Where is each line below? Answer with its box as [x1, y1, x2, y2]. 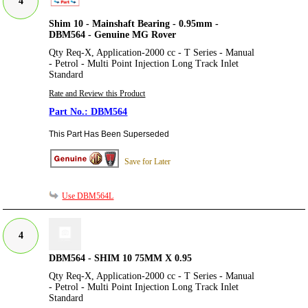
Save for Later [124, 156, 171, 166]
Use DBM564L [62, 191, 114, 201]
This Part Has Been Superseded [49, 129, 170, 139]
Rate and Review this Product [49, 88, 146, 98]
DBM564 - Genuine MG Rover [49, 29, 177, 40]
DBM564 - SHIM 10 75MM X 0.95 [49, 253, 192, 264]
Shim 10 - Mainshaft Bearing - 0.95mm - [49, 18, 219, 29]
